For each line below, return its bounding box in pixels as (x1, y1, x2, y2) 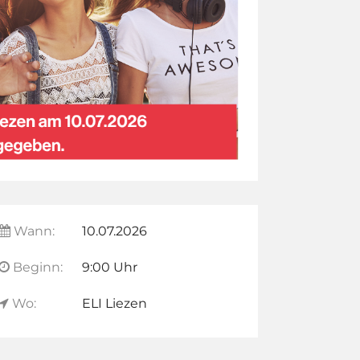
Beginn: (9, 260, 63, 276)
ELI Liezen (81, 296, 147, 312)
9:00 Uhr (81, 260, 137, 276)
